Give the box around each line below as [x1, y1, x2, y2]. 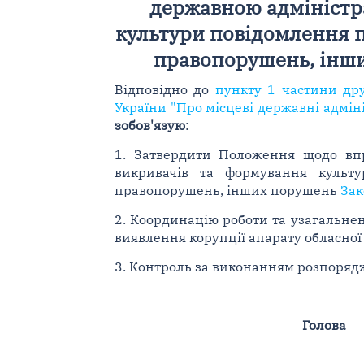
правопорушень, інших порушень [114, 181, 340, 198]
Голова [301, 316, 346, 333]
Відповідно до [114, 80, 215, 97]
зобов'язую [114, 116, 185, 133]
